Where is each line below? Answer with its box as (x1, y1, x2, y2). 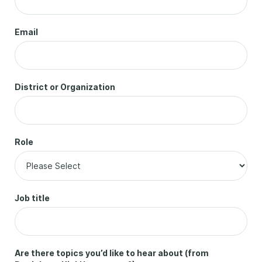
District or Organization (14, 82, 115, 92)
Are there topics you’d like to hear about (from (14, 248, 209, 258)
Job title (14, 193, 50, 203)
